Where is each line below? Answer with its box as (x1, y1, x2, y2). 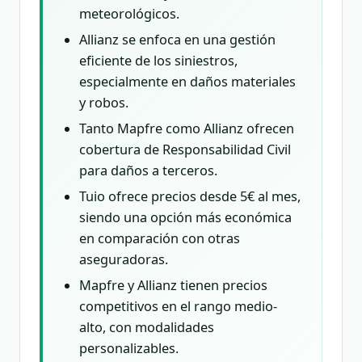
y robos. (79, 94, 129, 112)
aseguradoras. (79, 250, 169, 268)
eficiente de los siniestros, (79, 52, 238, 69)
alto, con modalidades (79, 318, 215, 336)
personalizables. (79, 339, 179, 357)
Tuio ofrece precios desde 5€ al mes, (79, 187, 301, 205)
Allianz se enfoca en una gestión (79, 31, 276, 48)
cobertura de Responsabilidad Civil (79, 141, 292, 158)
